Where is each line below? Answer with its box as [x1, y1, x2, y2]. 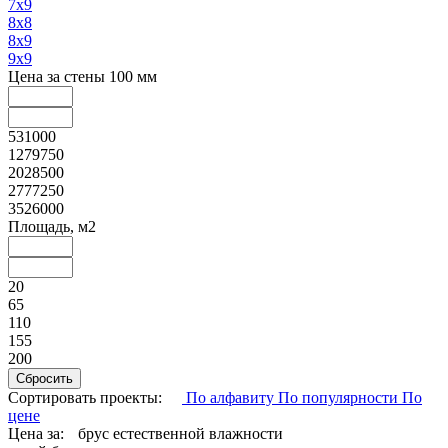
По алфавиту [182, 388, 278, 406]
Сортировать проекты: [8, 388, 162, 406]
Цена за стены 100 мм [8, 67, 157, 85]
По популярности [278, 388, 402, 406]
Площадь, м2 [8, 217, 96, 235]
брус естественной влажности [78, 424, 283, 442]
